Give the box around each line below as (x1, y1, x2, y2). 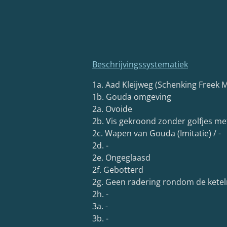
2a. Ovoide (92, 103, 132, 115)
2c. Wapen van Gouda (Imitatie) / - (92, 128, 221, 139)
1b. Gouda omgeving (92, 91, 171, 102)
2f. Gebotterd (92, 164, 143, 175)
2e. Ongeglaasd (92, 152, 150, 163)
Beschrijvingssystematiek (92, 59, 188, 70)
